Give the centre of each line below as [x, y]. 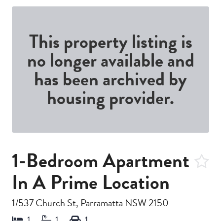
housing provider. [110, 98]
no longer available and [110, 60]
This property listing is [110, 42]
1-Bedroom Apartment [101, 161]
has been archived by [110, 79]
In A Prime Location [91, 183]
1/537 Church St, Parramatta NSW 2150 [90, 203]
